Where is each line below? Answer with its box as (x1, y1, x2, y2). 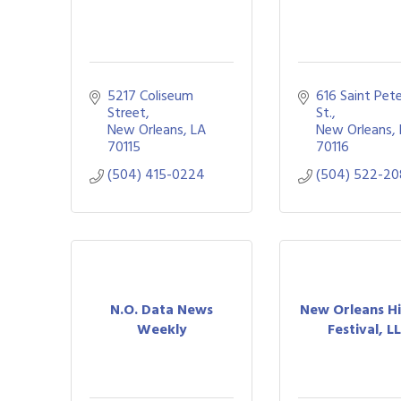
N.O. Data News (110, 297, 214, 321)
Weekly (136, 317, 187, 341)
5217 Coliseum (107, 84, 193, 107)
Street (107, 101, 146, 124)
